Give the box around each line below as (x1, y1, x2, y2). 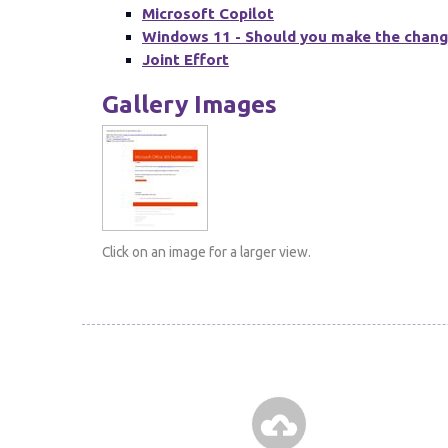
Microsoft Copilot (142, 4, 274, 22)
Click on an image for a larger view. (102, 243, 311, 260)
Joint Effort (142, 50, 229, 68)
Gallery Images (102, 89, 277, 118)
